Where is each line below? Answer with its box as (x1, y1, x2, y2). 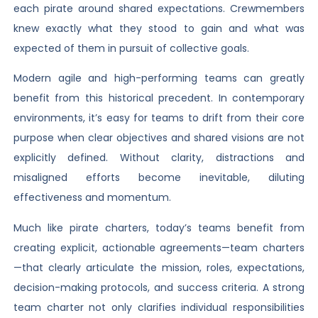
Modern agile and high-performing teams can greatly (13, 71, 305, 86)
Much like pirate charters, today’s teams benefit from (13, 220, 305, 235)
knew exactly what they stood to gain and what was (13, 21, 305, 35)
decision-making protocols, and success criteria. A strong (13, 280, 305, 295)
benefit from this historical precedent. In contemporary (13, 91, 305, 106)
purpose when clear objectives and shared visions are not (13, 131, 305, 146)
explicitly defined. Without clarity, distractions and (13, 150, 305, 165)
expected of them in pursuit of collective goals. (13, 40, 249, 55)
